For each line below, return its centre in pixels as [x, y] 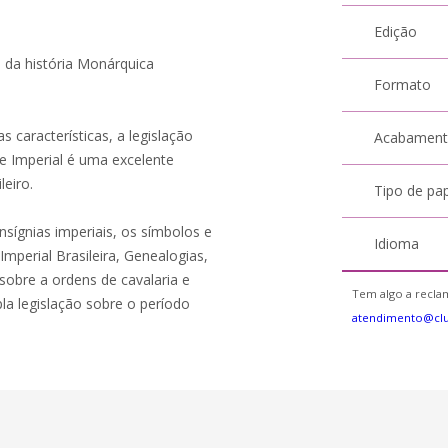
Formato [403, 84]
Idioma [397, 243]
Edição [396, 31]
